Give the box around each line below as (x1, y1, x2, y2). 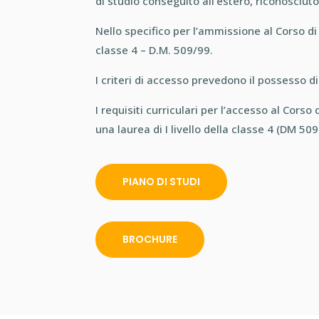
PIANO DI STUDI (122, 174, 201, 189)
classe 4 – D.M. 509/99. (95, 43, 214, 58)
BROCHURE (122, 231, 178, 246)
